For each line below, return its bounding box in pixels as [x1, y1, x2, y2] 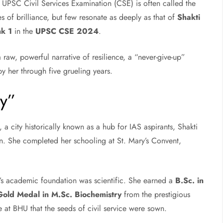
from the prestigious [121, 189, 191, 201]
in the [12, 25, 36, 37]
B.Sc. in [175, 175, 204, 187]
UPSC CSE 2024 [35, 25, 99, 37]
